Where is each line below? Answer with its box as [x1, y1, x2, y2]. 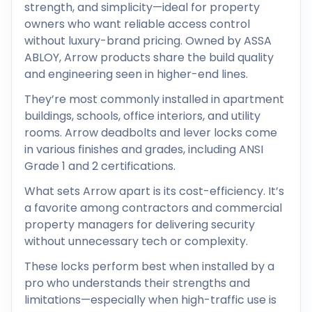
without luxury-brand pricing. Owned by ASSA [24, 32, 272, 49]
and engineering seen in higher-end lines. [24, 65, 248, 82]
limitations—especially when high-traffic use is [24, 291, 276, 308]
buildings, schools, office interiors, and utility [24, 107, 260, 124]
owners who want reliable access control [24, 15, 250, 32]
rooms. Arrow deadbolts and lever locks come [24, 124, 277, 141]
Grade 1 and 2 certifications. [24, 157, 175, 174]
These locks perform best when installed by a [24, 258, 274, 274]
